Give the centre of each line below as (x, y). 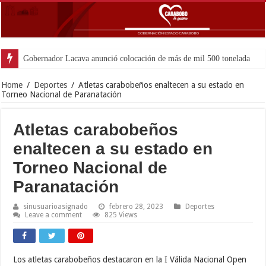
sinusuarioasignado (56, 206)
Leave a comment (54, 215)
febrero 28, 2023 (137, 206)
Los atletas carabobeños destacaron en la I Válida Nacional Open (130, 259)
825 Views (121, 215)
